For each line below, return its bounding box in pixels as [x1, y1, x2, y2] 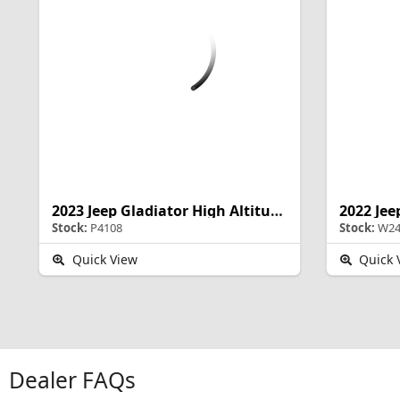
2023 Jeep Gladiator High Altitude [271, 201, 283, 221]
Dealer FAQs [9, 365, 136, 396]
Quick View [68, 251, 137, 269]
